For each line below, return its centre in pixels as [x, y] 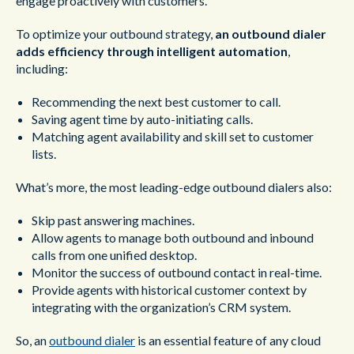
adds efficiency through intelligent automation [152, 51]
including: [42, 68]
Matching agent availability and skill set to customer [173, 136]
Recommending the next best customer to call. [156, 102]
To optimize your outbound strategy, [115, 34]
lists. [44, 154]
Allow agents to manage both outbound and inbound [173, 237]
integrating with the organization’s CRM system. [161, 307]
